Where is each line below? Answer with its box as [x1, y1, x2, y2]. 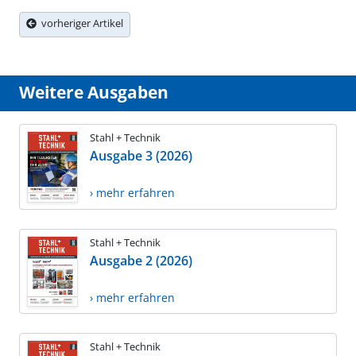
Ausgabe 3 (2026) [90, 147, 192, 165]
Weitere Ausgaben [19, 81, 168, 104]
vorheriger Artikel [37, 16, 123, 31]
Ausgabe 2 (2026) [90, 251, 192, 269]
